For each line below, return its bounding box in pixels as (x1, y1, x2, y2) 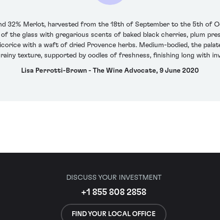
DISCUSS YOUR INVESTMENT (66, 174, 162, 182)
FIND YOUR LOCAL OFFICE (72, 210, 156, 218)
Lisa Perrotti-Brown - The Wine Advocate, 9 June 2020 (21, 67, 199, 75)
